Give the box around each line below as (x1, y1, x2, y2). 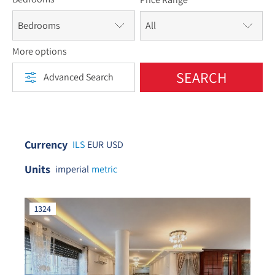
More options (12, 45, 67, 58)
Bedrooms (18, 18, 60, 32)
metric (91, 163, 117, 176)
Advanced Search (44, 71, 114, 83)
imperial (55, 163, 89, 176)
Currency (25, 137, 68, 152)
